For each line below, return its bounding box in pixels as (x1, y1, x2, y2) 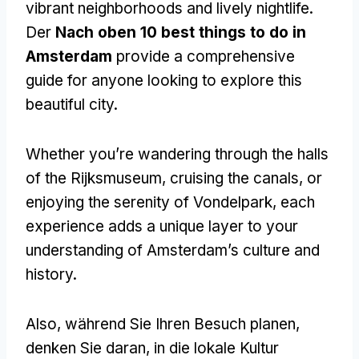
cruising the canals (170, 168, 299, 188)
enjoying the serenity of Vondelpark (26, 192, 272, 212)
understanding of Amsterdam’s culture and (26, 240, 320, 260)
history (26, 264, 73, 284)
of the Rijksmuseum (26, 168, 162, 188)
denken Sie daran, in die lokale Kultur (26, 338, 279, 357)
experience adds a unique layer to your (26, 216, 298, 236)
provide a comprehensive (116, 46, 295, 66)
